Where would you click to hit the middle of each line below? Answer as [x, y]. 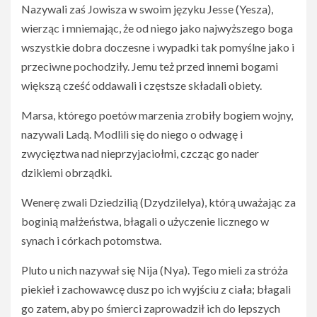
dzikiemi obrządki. [67, 172]
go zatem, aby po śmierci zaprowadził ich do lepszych [151, 308]
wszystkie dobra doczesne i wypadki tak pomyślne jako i [158, 47]
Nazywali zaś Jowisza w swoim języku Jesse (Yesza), [147, 9]
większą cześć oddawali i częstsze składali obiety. [142, 85]
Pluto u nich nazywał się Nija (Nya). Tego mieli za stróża [155, 270]
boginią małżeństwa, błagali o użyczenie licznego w [145, 221]
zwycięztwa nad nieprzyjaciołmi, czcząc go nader [140, 153]
